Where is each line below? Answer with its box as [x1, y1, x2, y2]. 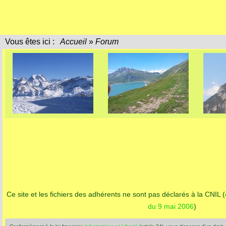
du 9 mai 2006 [148, 202, 194, 211]
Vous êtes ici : [5, 37, 59, 46]
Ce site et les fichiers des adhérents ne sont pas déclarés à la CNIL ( [7, 190, 225, 199]
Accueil [59, 37, 89, 46]
